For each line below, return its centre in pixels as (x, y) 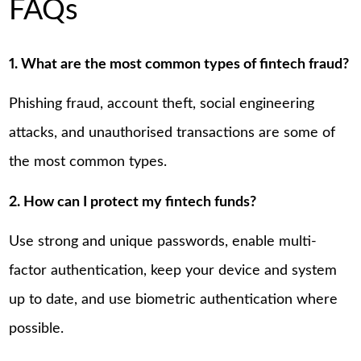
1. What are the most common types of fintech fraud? (179, 64)
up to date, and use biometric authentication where (174, 300)
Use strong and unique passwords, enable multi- (163, 242)
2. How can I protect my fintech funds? (133, 202)
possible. (37, 329)
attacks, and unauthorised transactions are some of (172, 133)
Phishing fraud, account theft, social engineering (162, 104)
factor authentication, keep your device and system (173, 271)
